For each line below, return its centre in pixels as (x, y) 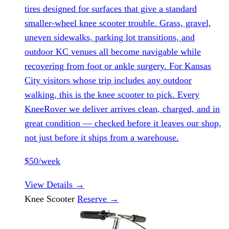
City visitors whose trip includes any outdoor (108, 80)
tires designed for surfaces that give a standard (111, 8)
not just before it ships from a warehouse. (102, 137)
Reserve (93, 199)
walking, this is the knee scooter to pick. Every (112, 94)
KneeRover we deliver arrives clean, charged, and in (122, 109)
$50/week (42, 161)
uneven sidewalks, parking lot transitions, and (110, 37)
